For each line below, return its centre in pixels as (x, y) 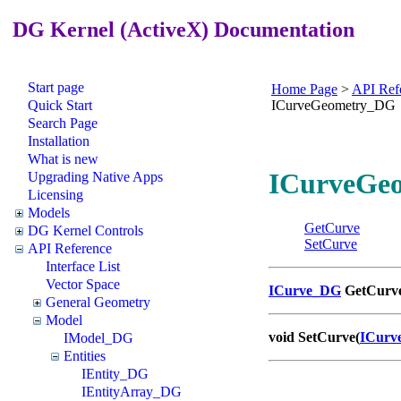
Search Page (63, 123)
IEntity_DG (115, 373)
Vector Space (83, 284)
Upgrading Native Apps (95, 176)
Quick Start (60, 105)
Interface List (83, 266)
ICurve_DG (305, 290)
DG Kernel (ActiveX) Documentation (181, 29)
